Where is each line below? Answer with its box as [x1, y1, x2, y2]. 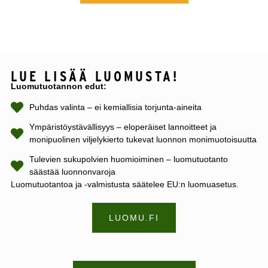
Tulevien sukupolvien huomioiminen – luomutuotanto [29, 154, 229, 165]
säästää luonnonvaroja [29, 167, 116, 177]
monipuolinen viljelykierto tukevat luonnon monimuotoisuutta [29, 135, 257, 145]
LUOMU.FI [109, 213, 159, 223]
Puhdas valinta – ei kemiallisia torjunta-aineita [29, 102, 202, 112]
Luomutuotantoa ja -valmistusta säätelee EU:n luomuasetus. [10, 179, 239, 190]
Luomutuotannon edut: [10, 81, 106, 91]
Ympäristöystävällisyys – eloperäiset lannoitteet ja [29, 122, 217, 132]
